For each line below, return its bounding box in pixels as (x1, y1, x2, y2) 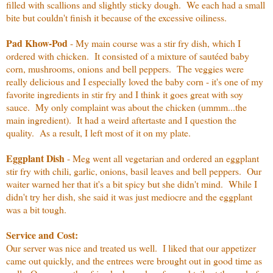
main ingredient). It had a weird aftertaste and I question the (6, 113, 236, 126)
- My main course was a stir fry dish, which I (68, 36, 241, 49)
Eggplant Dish (6, 151, 65, 165)
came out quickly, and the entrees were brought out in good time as (6, 253, 262, 267)
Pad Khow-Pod (6, 35, 68, 50)
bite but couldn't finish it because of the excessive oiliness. (6, 10, 227, 24)
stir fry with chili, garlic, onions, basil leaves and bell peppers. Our (6, 164, 261, 177)
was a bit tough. (6, 202, 69, 216)
